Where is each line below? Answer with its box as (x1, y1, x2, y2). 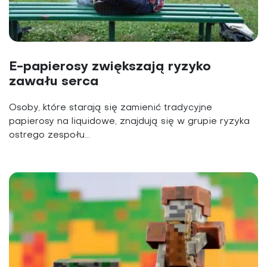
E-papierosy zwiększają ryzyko (9, 60, 211, 73)
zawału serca (9, 75, 98, 88)
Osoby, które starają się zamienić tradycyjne (9, 103, 212, 112)
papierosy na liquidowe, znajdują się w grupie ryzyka (9, 117, 250, 126)
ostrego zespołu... (9, 131, 90, 139)
